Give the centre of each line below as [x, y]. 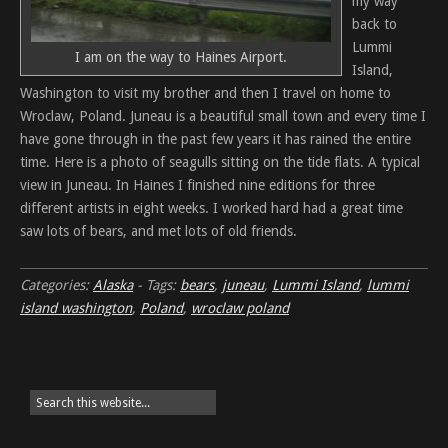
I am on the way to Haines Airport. [181, 57]
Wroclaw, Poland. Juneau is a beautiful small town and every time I [223, 116]
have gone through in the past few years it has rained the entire [215, 139]
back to [374, 24]
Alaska [113, 285]
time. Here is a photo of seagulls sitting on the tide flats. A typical [220, 162]
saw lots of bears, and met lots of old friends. [158, 231]
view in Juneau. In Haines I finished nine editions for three [197, 185]
